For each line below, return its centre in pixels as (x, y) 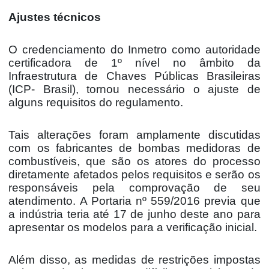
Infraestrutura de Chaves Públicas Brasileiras (134, 76)
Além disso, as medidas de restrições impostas (134, 259)
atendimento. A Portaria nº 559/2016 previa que (134, 201)
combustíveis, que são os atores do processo (134, 161)
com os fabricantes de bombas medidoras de (134, 148)
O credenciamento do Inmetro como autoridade (134, 49)
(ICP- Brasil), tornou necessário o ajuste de (134, 89)
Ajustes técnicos (55, 17)
